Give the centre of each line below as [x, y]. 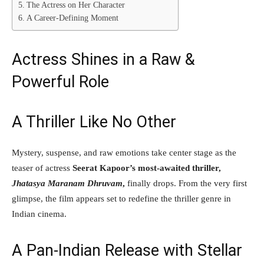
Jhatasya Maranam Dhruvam [67, 183]
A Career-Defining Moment [72, 18]
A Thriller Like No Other [94, 122]
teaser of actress [42, 168]
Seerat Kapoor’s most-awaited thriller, [147, 168]
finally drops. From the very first [186, 183]
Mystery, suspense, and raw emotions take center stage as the [124, 152]
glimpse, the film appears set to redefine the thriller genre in [121, 198]
